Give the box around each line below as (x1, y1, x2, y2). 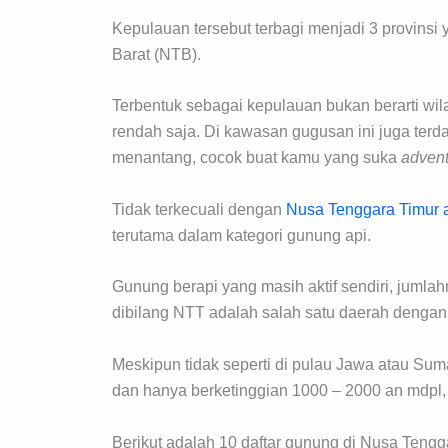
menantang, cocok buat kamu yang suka (112, 149, 401, 167)
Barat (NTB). (112, 45, 201, 63)
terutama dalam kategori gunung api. (112, 226, 371, 244)
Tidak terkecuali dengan (112, 200, 286, 218)
